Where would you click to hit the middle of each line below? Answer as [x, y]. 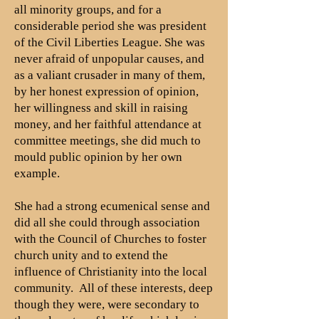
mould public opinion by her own [98, 157]
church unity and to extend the [91, 255]
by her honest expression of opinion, [106, 91]
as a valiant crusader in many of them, [110, 75]
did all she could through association [107, 223]
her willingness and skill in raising [101, 108]
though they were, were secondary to [107, 304]
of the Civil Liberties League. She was [110, 42]
